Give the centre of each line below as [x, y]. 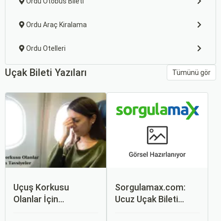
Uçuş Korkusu [41, 187]
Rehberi [130, 211]
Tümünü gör [191, 72]
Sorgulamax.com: [150, 187]
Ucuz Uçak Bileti [147, 199]
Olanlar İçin [36, 199]
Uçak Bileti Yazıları [46, 73]
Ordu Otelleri [46, 48]
